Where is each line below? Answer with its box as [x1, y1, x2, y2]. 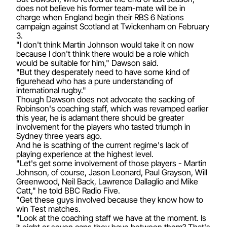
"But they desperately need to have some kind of [16, 66, 190, 77]
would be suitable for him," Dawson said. [16, 57, 159, 68]
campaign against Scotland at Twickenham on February [16, 21, 209, 31]
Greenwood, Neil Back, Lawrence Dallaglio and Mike [16, 176, 198, 186]
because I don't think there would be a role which [16, 48, 189, 59]
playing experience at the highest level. [16, 148, 154, 159]
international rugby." [16, 85, 86, 95]
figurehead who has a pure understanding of [16, 75, 173, 86]
